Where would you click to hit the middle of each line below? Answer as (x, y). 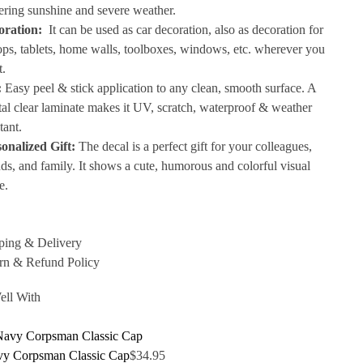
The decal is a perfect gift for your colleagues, (194, 147)
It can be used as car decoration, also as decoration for (185, 30)
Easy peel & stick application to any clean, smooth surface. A (159, 88)
